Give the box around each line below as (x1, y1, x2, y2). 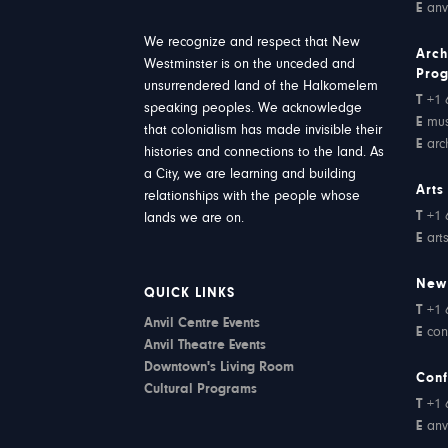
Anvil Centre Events (144, 317, 261, 331)
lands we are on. (144, 212, 245, 226)
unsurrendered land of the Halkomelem (144, 80, 379, 94)
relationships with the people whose (144, 190, 361, 204)
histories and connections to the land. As (144, 146, 385, 160)
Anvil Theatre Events (144, 339, 267, 353)
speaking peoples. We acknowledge (144, 102, 363, 116)
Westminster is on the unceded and (144, 58, 356, 72)
